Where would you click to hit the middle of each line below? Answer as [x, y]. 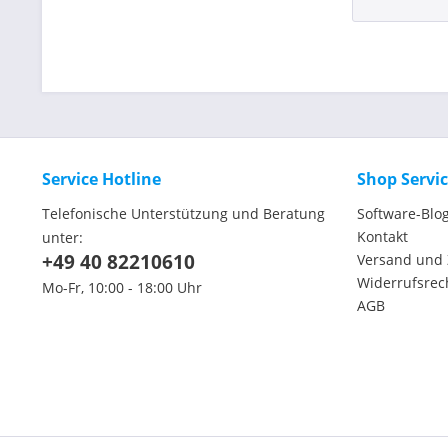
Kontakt [382, 236]
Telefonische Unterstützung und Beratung [183, 213]
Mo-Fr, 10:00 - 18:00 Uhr [122, 287]
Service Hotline [101, 178]
